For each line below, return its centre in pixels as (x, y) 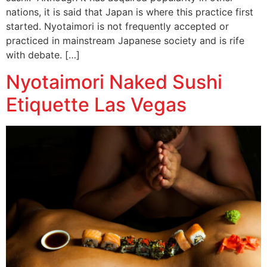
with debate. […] (43, 55)
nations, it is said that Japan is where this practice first (130, 12)
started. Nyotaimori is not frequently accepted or (117, 27)
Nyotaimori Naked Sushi (114, 82)
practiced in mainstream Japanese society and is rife (125, 41)
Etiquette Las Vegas (96, 104)
